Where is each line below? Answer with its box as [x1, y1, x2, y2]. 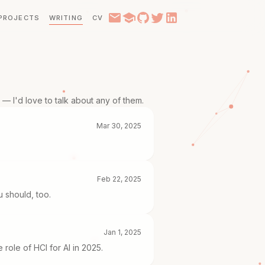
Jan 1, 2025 [104, 228, 141, 237]
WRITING [49, 14, 83, 22]
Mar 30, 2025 [96, 121, 141, 130]
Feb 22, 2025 [97, 174, 141, 183]
